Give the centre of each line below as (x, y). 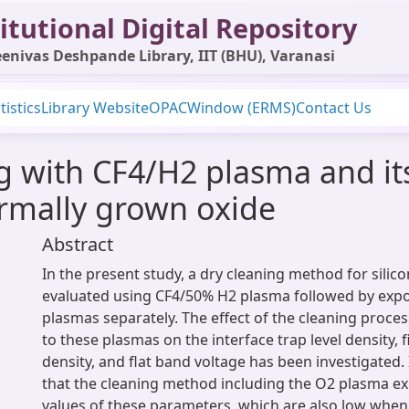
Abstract (78, 244)
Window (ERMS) (241, 108)
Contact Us (334, 108)
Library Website (95, 108)
